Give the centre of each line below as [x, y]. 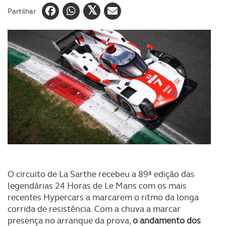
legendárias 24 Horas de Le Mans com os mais [97, 186]
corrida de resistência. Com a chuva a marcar [94, 209]
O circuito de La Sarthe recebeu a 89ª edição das [101, 174]
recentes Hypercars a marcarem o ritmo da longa [103, 197]
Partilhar [22, 11]
